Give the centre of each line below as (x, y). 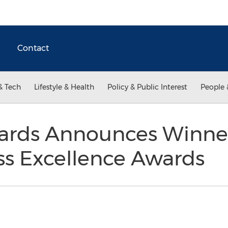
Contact (33, 48)
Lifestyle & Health (64, 87)
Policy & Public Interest (147, 87)
